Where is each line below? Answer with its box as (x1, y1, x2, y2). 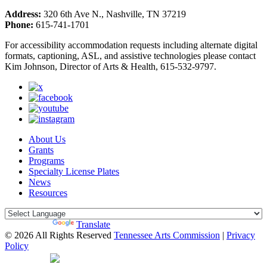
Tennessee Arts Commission (114, 230, 220, 241)
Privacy (226, 230, 255, 241)
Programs (29, 156, 64, 166)
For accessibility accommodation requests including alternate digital (5, 40, 257, 51)
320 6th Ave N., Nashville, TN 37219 (41, 9, 186, 20)
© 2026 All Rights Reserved (5, 230, 114, 241)
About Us (29, 134, 66, 145)
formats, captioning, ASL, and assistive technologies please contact (5, 51, 256, 61)
